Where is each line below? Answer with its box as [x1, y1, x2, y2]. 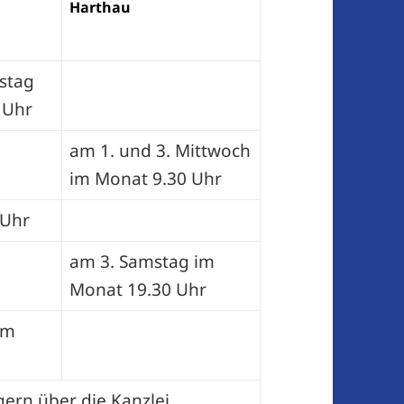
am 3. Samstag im [69, 250, 215, 274]
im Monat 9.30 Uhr [69, 167, 222, 191]
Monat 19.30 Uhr [69, 278, 207, 302]
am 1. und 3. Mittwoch [69, 139, 251, 163]
